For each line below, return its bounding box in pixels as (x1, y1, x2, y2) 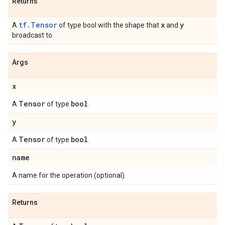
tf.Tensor (19, 20, 57, 30)
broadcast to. (12, 31, 54, 39)
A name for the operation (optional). (12, 171, 126, 179)
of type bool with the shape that (57, 21, 161, 29)
